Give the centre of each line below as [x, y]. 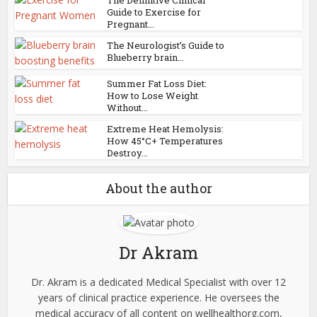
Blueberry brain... [146, 58]
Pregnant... [131, 24]
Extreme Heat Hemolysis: [166, 129]
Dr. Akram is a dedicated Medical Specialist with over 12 [158, 282]
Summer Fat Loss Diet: [157, 84]
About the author [158, 189]
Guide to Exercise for [154, 12]
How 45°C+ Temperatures [165, 141]
